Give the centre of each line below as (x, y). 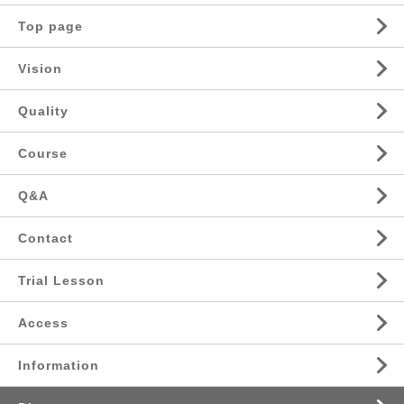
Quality (43, 110)
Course (43, 153)
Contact (46, 238)
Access (43, 322)
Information (59, 365)
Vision (40, 68)
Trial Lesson (61, 280)
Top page (50, 26)
